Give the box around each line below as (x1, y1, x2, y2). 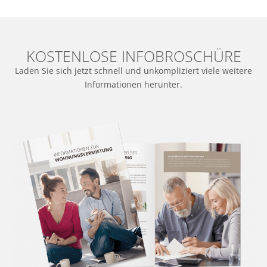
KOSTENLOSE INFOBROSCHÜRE (26, 45, 241, 66)
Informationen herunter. (85, 79, 182, 91)
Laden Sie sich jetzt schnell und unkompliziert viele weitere (15, 65, 252, 77)
